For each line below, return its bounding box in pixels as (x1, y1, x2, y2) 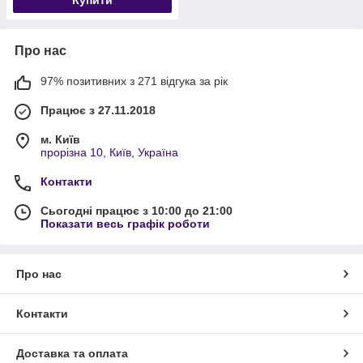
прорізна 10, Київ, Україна (41, 145, 178, 159)
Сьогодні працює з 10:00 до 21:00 (41, 203, 233, 217)
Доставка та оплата (16, 346, 128, 360)
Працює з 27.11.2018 (41, 103, 156, 117)
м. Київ (41, 132, 80, 146)
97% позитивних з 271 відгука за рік (41, 74, 228, 88)
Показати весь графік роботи (41, 216, 210, 230)
